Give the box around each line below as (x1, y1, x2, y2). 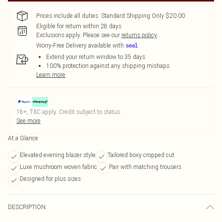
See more (16, 117, 41, 124)
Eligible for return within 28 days (36, 22, 121, 30)
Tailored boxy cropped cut (108, 151, 174, 159)
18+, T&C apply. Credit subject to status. (16, 108, 121, 115)
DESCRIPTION (8, 203, 46, 211)
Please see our (83, 31, 120, 39)
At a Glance (8, 134, 38, 142)
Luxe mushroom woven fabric (20, 163, 97, 170)
